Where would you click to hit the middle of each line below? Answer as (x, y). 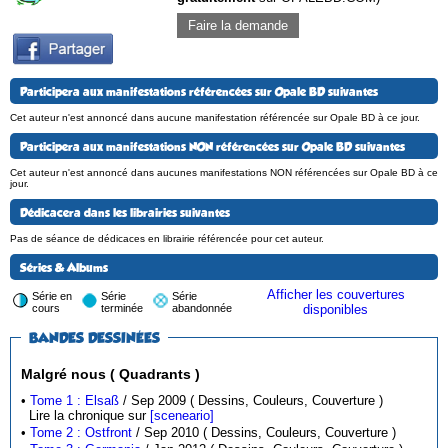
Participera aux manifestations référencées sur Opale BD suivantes (199, 91)
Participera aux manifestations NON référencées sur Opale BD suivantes (212, 146)
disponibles (335, 309)
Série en (52, 295)
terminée (122, 307)
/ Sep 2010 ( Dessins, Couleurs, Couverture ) (304, 432)
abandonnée (202, 307)
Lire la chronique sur (86, 415)
